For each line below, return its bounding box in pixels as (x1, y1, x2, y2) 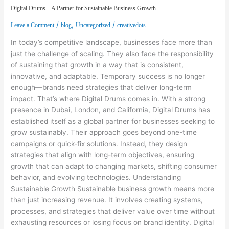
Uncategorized (76, 21, 111, 29)
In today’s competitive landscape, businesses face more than (11, 38, 213, 47)
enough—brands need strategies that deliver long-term (11, 83, 192, 91)
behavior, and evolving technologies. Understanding (11, 173, 181, 181)
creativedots (117, 21, 146, 29)
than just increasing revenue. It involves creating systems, (11, 195, 203, 204)
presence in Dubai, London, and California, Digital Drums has (11, 105, 211, 114)
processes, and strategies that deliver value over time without (11, 207, 215, 215)
